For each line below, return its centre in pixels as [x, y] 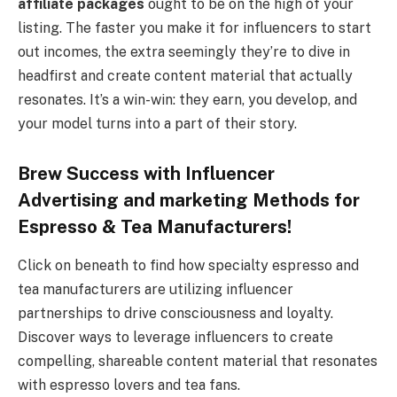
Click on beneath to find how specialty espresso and [188, 266]
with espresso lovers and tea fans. [129, 385]
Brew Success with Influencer [146, 173]
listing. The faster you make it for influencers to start [195, 28]
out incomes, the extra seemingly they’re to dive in [184, 52]
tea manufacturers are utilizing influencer [156, 290]
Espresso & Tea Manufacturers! [155, 226]
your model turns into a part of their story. [157, 124]
